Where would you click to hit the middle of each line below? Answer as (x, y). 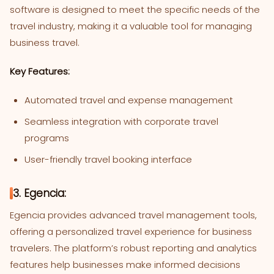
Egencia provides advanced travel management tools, (133, 215)
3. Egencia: (39, 194)
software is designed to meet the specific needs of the (135, 10)
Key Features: (40, 72)
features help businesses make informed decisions (125, 265)
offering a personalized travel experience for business (131, 232)
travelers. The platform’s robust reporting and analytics (133, 248)
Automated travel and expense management (129, 100)
